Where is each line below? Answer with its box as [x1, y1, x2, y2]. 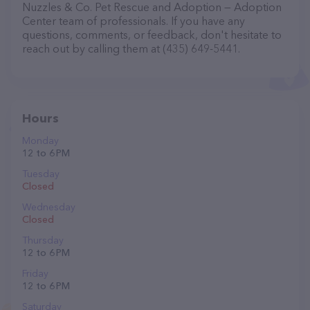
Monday [22, 134, 59, 147]
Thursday [22, 234, 64, 246]
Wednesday [22, 201, 75, 213]
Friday [22, 267, 48, 280]
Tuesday [22, 167, 60, 180]
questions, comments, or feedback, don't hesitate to [22, 28, 282, 42]
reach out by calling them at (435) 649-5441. [22, 42, 240, 55]
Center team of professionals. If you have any [22, 14, 245, 28]
